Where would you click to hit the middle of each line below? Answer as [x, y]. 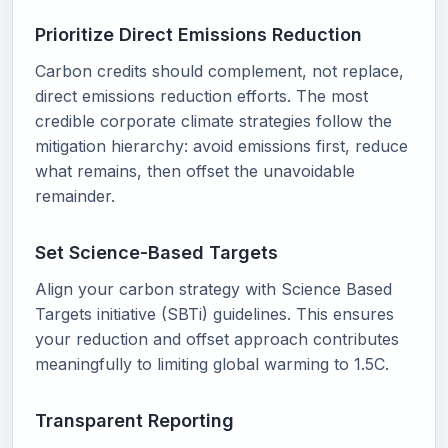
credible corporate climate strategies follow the [213, 121]
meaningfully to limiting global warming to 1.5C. [212, 364]
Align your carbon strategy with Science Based [213, 289]
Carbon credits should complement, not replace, [219, 71]
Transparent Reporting [134, 420]
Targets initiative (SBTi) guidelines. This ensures [214, 314]
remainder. [75, 196]
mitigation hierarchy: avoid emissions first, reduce [221, 146]
